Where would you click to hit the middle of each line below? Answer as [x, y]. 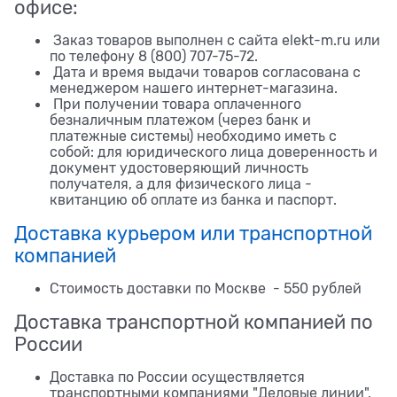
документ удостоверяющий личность [179, 168]
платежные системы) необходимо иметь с [193, 136]
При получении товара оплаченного [175, 104]
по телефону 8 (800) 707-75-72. [156, 56]
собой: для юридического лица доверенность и [214, 152]
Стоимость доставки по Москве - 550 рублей [206, 288]
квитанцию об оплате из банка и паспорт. [193, 200]
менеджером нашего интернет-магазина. [195, 88]
